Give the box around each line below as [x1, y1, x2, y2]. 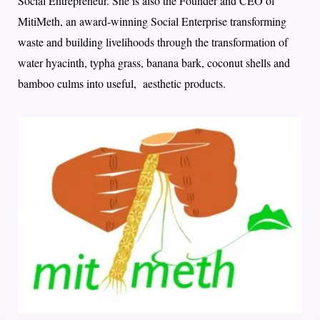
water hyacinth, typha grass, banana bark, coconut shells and [18, 55, 290, 71]
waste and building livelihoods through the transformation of [18, 34, 288, 50]
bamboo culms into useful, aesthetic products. [18, 76, 226, 91]
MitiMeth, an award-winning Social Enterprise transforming [18, 14, 286, 29]
